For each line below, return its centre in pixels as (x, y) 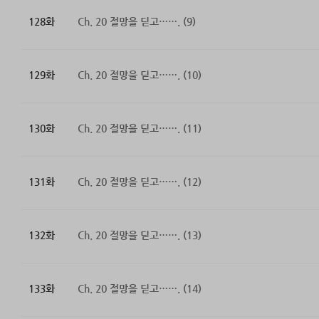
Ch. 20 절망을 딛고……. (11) (139, 129)
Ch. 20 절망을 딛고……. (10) (139, 75)
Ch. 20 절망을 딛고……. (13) (139, 235)
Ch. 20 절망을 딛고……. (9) (136, 22)
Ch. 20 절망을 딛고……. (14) (139, 289)
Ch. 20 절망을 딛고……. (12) (139, 182)
